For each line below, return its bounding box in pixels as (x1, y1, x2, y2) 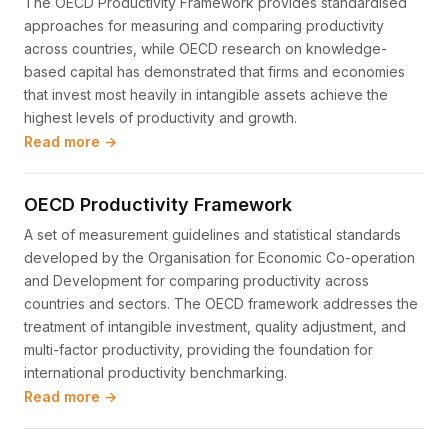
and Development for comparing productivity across (24, 272, 369, 289)
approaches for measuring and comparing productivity (24, 17, 384, 34)
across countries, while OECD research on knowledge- (24, 40, 387, 57)
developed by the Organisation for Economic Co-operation (24, 249, 415, 266)
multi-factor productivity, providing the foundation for (24, 341, 373, 358)
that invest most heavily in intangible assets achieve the (24, 86, 388, 103)
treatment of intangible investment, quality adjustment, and (24, 318, 406, 335)
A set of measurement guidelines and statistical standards (24, 226, 401, 243)
